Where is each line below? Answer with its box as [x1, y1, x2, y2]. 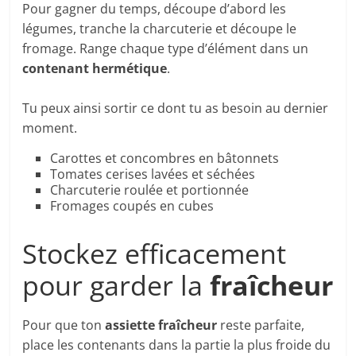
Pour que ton [22, 316, 106, 335]
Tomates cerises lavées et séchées [50, 165, 256, 184]
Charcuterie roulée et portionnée [50, 181, 250, 199]
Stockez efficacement [22, 235, 287, 273]
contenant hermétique [22, 60, 168, 78]
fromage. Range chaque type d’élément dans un [22, 40, 309, 58]
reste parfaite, [217, 316, 305, 335]
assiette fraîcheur [105, 316, 218, 335]
